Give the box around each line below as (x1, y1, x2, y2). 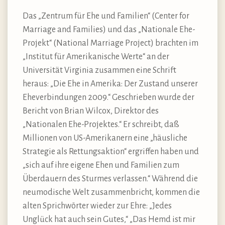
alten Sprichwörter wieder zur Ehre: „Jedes (23, 201, 172, 211)
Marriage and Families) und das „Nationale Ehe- (23, 25, 195, 35)
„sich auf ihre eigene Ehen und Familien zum (23, 161, 179, 170)
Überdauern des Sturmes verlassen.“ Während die (23, 174, 198, 184)
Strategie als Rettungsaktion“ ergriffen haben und (23, 147, 199, 157)
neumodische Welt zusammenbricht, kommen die (23, 188, 200, 197)
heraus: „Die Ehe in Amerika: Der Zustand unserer (23, 79, 198, 89)
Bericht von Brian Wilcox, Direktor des (23, 106, 159, 116)
